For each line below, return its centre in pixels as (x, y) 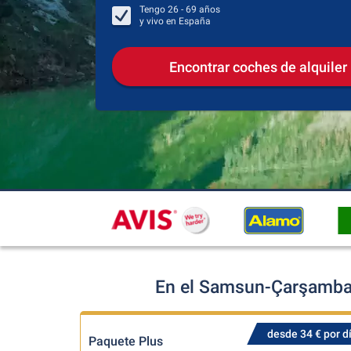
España (195, 21)
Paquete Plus (126, 341)
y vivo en (159, 21)
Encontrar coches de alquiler (258, 67)
